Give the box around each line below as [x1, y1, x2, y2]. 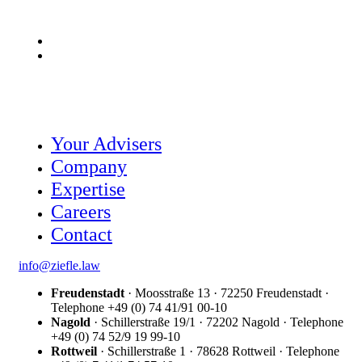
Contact [51, 224, 112, 245]
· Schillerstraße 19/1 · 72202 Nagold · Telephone [90, 315, 343, 329]
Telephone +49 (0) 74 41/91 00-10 [51, 301, 227, 314]
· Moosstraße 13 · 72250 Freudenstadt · [124, 286, 329, 300]
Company [51, 156, 127, 177]
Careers [51, 201, 111, 222]
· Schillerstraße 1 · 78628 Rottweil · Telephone [97, 344, 339, 358]
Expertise [51, 179, 125, 200]
